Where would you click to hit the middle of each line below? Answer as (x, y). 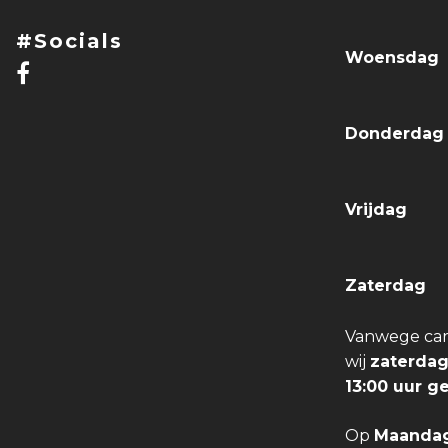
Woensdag (392, 58)
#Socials (69, 41)
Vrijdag (376, 210)
